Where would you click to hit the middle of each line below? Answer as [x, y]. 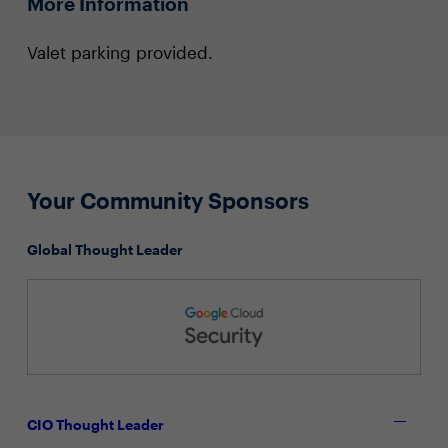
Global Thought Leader [104, 249]
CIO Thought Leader [95, 424]
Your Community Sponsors [167, 200]
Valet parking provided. [119, 52]
